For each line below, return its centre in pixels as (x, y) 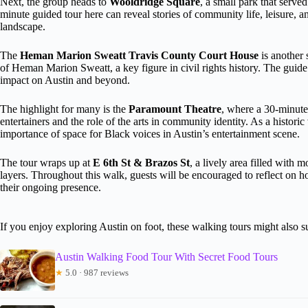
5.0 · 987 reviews (96, 272)
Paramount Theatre (175, 109)
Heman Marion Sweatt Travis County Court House (139, 55)
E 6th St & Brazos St (141, 162)
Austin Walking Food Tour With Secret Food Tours (166, 256)
